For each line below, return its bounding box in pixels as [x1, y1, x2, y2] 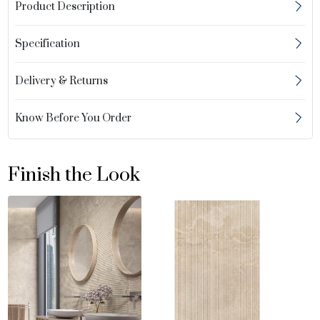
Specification [15, 36, 81, 51]
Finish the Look [7, 163, 140, 187]
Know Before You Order [15, 111, 132, 125]
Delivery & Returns [15, 74, 109, 88]
